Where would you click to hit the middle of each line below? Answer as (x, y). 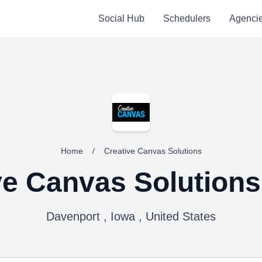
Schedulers (187, 18)
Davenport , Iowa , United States (131, 216)
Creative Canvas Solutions (153, 151)
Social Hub (121, 18)
